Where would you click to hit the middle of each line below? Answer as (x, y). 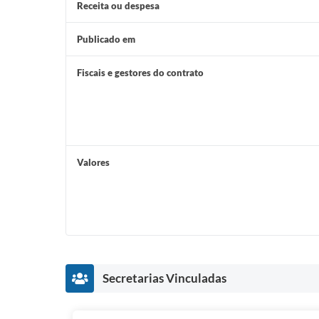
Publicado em (106, 39)
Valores (93, 162)
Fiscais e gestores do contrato (140, 73)
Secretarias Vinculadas (164, 278)
